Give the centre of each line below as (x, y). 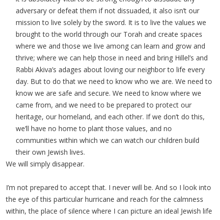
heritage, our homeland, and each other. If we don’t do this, (110, 117)
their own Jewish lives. (50, 152)
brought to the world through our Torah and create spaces (109, 34)
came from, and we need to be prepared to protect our (104, 105)
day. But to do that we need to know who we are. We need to (114, 81)
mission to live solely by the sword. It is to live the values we (111, 22)
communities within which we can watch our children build (108, 140)
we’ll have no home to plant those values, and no (94, 128)
